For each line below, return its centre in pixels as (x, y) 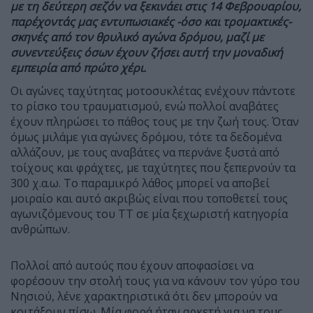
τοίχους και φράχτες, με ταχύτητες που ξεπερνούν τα (153, 167)
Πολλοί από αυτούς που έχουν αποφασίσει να (132, 265)
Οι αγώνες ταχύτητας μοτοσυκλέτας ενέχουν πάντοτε (153, 90)
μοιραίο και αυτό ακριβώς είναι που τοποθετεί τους (149, 198)
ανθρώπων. (40, 229)
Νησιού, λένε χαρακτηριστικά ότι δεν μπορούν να (144, 296)
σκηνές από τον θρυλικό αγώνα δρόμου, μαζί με (137, 37)
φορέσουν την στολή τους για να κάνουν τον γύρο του (155, 281)
